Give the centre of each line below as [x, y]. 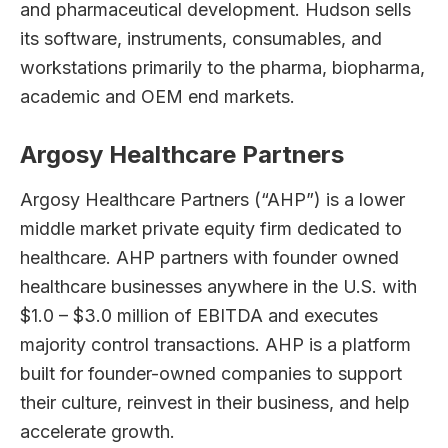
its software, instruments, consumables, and [201, 38]
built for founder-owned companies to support [211, 373]
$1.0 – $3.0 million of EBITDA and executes [199, 315]
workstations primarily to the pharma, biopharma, [222, 67]
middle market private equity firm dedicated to [211, 228]
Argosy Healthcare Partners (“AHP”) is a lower [212, 199]
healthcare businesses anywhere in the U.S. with [218, 286]
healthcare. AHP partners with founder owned [209, 257]
